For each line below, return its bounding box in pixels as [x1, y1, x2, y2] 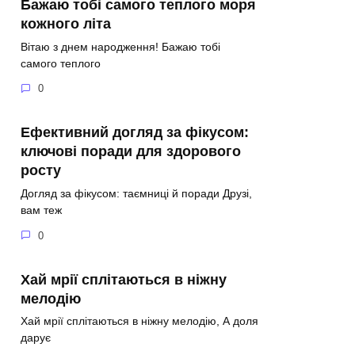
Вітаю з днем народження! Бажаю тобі [21, 40, 220, 53]
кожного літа [21, 15, 111, 32]
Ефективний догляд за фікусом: [21, 124, 249, 141]
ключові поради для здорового [21, 143, 241, 160]
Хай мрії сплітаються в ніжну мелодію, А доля [21, 315, 258, 328]
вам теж [21, 204, 62, 217]
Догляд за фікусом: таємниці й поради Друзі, [21, 187, 252, 200]
